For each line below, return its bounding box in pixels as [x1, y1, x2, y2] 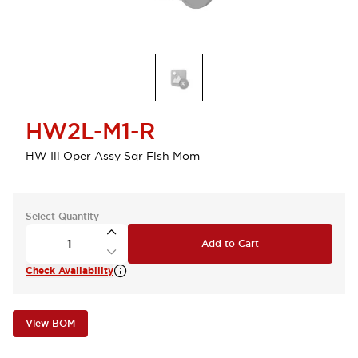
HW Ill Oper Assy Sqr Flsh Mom [26, 149, 200, 163]
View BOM [26, 317, 75, 330]
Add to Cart [201, 237, 259, 250]
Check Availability [26, 265, 113, 277]
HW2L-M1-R [26, 117, 155, 145]
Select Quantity [26, 210, 99, 223]
